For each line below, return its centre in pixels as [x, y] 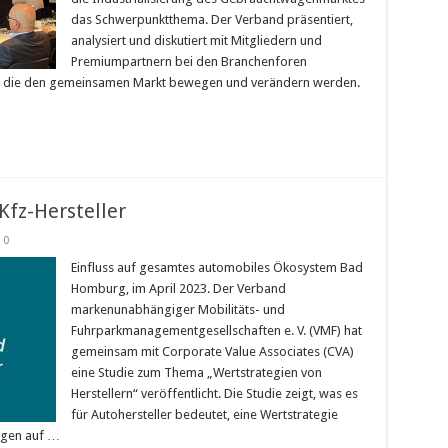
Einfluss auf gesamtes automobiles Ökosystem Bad [216, 268]
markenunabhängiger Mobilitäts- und [177, 310]
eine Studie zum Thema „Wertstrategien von [196, 373]
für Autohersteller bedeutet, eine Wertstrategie [204, 415]
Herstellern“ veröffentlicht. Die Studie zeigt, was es [214, 394]
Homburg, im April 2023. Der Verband [178, 289]
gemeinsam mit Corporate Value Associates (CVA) [212, 352]
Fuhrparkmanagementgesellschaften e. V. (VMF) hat [216, 331]
